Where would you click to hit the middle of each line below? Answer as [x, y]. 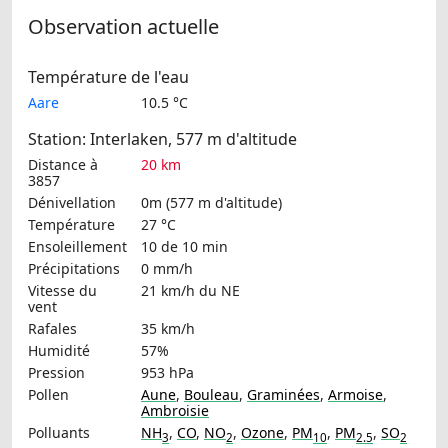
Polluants [59, 432]
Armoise [355, 394]
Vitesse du [62, 290]
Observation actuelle [123, 26]
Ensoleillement [77, 246]
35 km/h [168, 328]
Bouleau [211, 394]
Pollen [48, 394]
